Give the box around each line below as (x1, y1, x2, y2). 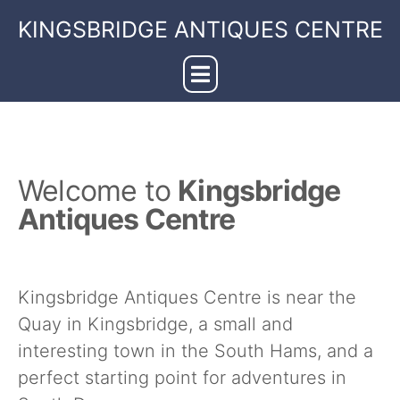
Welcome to (18, 173, 179, 208)
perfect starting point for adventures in (18, 367, 346, 388)
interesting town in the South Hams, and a (18, 340, 373, 362)
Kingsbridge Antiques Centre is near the (18, 287, 356, 308)
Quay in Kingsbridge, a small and (18, 313, 293, 335)
